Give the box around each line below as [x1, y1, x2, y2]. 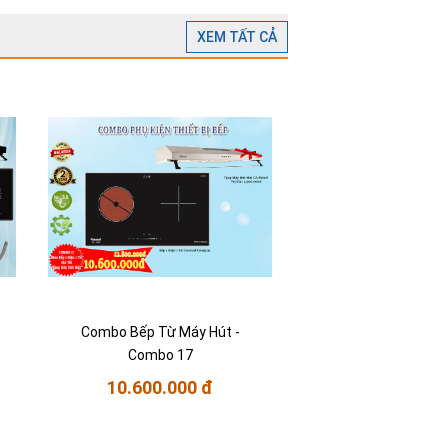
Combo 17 [127, 347, 193, 364]
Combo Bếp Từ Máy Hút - [80, 324, 240, 341]
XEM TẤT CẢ [197, 29, 277, 46]
